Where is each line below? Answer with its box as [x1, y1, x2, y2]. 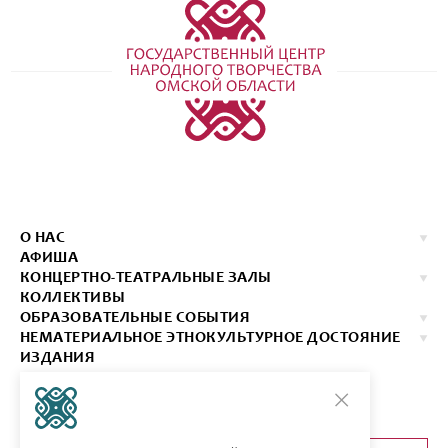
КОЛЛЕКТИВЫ [20, 290, 126, 306]
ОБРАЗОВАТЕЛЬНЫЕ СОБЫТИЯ [20, 310, 251, 326]
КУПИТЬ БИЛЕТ [20, 390, 132, 406]
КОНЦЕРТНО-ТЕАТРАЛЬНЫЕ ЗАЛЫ [20, 270, 272, 286]
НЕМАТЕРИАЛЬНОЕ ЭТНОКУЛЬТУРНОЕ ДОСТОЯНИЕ [20, 330, 401, 346]
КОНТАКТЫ [20, 370, 104, 386]
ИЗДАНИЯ [20, 350, 96, 366]
